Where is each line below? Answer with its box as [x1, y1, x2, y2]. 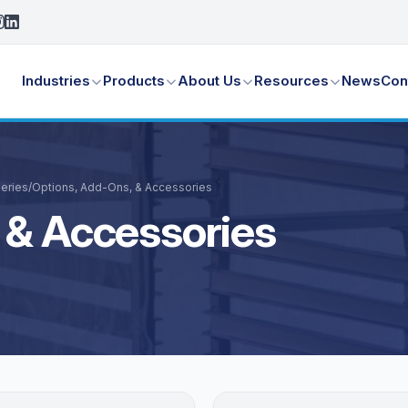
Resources [254, 72, 330, 89]
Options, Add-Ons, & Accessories [32, 180, 212, 194]
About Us [178, 72, 242, 89]
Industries [22, 72, 91, 89]
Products [103, 72, 166, 89]
